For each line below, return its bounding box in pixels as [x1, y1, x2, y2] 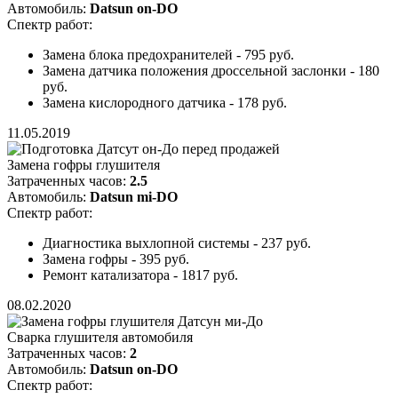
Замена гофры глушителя [7, 157, 160, 173]
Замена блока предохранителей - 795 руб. [43, 47, 294, 63]
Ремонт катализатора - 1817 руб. [43, 267, 238, 283]
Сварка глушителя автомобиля [7, 330, 193, 346]
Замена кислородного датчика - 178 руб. [43, 95, 287, 111]
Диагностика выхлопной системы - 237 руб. [43, 235, 311, 251]
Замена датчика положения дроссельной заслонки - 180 [43, 63, 379, 79]
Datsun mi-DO [90, 189, 178, 205]
